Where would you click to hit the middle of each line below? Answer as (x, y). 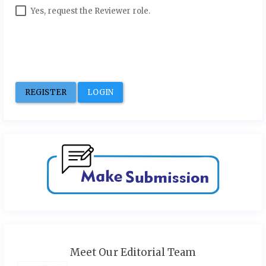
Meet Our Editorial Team (133, 252)
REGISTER (46, 92)
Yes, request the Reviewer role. (91, 11)
